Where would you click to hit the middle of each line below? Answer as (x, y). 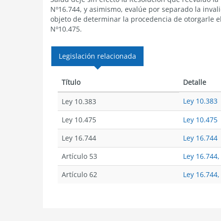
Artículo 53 (79, 156)
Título (71, 82)
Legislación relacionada (97, 56)
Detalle (195, 82)
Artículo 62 (79, 174)
